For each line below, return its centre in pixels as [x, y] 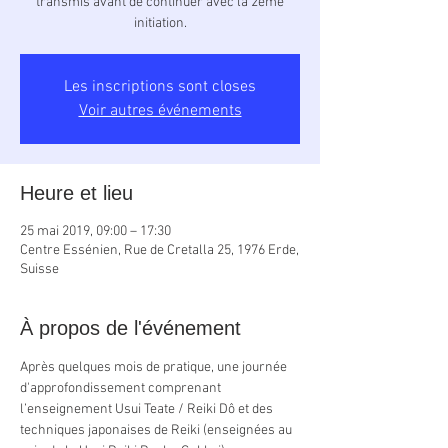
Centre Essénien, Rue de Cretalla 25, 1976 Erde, [159, 250]
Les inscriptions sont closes [160, 87]
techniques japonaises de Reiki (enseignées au [157, 430]
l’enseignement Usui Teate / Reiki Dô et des [148, 409]
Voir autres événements [160, 111]
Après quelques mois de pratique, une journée [155, 367]
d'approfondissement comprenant [122, 388]
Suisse [39, 269]
